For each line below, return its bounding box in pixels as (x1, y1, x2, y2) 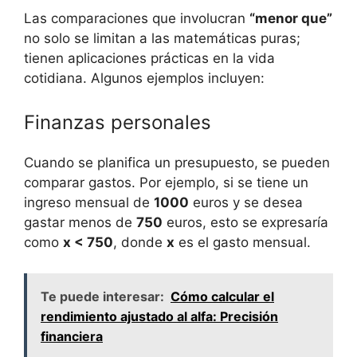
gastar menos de (24, 214, 136, 231)
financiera (41, 328, 103, 344)
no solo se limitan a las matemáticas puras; (24, 29, 300, 46)
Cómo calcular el (171, 288, 274, 304)
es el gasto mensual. (175, 234, 311, 251)
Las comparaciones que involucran (24, 10, 249, 26)
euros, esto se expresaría (163, 214, 328, 231)
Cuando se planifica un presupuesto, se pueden (24, 155, 330, 171)
